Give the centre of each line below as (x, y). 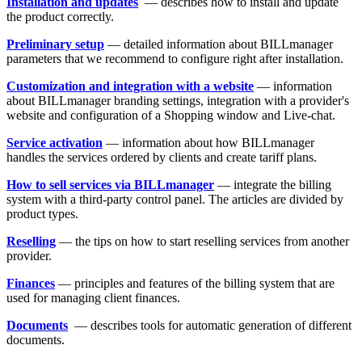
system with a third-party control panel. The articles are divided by (175, 200)
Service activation (55, 143)
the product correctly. (62, 17)
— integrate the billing (274, 185)
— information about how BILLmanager (210, 143)
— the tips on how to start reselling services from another (204, 242)
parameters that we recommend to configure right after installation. (177, 59)
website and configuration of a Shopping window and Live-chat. (171, 116)
